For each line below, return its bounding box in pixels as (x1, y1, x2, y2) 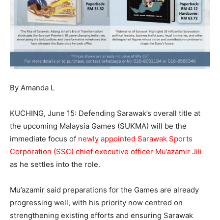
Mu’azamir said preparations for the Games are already (10, 185, 199, 195)
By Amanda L (10, 83, 55, 93)
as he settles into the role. (10, 160, 100, 169)
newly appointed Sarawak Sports (78, 134, 192, 144)
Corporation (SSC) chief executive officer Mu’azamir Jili (10, 147, 202, 157)
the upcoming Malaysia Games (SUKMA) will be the (10, 121, 187, 131)
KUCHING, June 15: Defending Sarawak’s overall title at (10, 109, 200, 118)
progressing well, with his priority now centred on (10, 198, 183, 208)
